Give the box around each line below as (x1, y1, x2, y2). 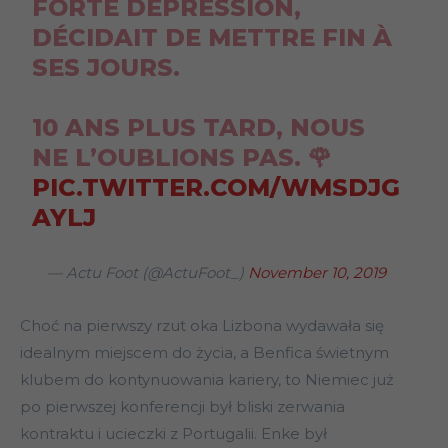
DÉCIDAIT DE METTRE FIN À (31, 23, 392, 53)
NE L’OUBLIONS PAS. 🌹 (31, 143, 332, 173)
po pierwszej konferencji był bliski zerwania (20, 397, 345, 417)
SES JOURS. (31, 53, 180, 83)
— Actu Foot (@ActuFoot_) (47, 263, 248, 283)
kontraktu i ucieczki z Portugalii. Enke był (20, 424, 327, 444)
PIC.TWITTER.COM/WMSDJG (31, 173, 400, 203)
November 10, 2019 (248, 263, 386, 283)
